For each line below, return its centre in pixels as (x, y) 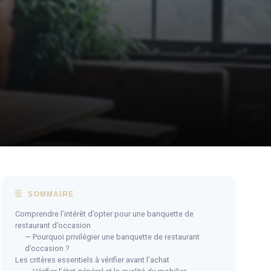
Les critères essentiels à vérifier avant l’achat (92, 260)
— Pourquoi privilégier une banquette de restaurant (112, 237)
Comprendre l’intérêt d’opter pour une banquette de (104, 214)
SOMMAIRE (50, 194)
